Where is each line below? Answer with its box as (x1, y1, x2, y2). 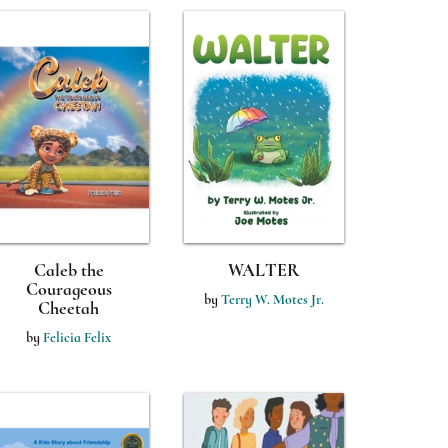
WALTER (227, 259, 300, 281)
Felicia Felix (43, 329, 111, 346)
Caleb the (33, 259, 104, 281)
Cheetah (38, 297, 99, 319)
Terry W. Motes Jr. (220, 291, 324, 308)
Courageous (25, 278, 112, 300)
